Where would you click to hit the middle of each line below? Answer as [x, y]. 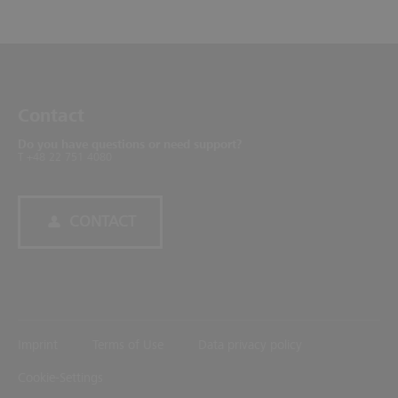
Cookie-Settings [60, 378]
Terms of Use [128, 346]
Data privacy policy [250, 346]
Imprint [38, 346]
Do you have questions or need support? [130, 144]
